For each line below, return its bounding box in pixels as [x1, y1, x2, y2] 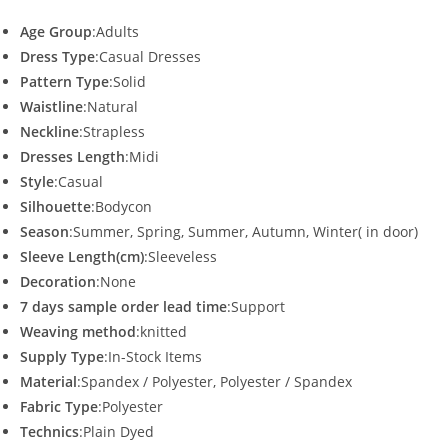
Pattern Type [20, 72, 109, 92]
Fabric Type [20, 397, 98, 417]
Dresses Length [20, 147, 125, 167]
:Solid [109, 72, 146, 92]
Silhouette [20, 197, 91, 217]
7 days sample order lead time [20, 297, 227, 317]
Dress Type [20, 47, 95, 67]
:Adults [92, 22, 139, 42]
